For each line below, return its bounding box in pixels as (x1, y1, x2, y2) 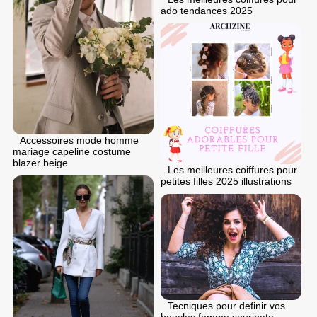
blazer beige (13, 157, 68, 169)
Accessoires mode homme (20, 134, 139, 146)
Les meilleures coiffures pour (168, 164, 297, 176)
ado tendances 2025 (161, 5, 253, 17)
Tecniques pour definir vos (168, 300, 285, 312)
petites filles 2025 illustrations (161, 175, 292, 188)
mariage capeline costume (13, 146, 131, 158)
